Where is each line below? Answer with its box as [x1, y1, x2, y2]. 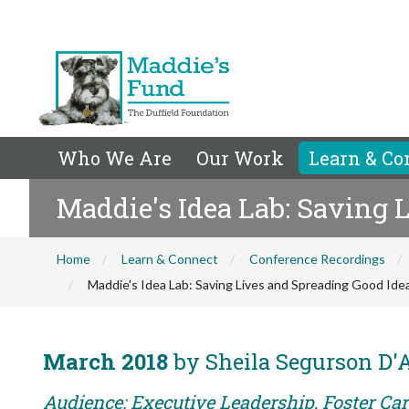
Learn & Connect [121, 251, 218, 267]
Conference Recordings [249, 251, 385, 267]
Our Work [196, 146, 284, 170]
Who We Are [58, 146, 172, 170]
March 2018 [43, 347, 168, 376]
